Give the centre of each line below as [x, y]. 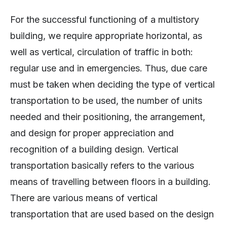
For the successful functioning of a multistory [105, 20]
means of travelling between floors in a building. [110, 182]
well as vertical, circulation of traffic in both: [102, 52]
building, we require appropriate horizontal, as [106, 36]
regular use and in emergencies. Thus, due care [109, 68]
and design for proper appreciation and [92, 133]
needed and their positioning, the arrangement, [108, 117]
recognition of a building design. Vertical [94, 149]
